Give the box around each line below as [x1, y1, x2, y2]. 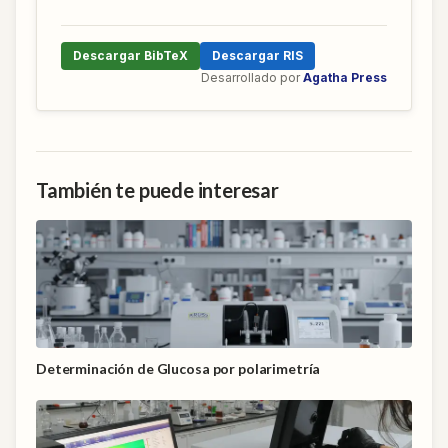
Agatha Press [303, 70, 387, 86]
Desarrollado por [201, 70, 300, 86]
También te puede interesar [36, 178, 279, 203]
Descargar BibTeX [73, 48, 188, 64]
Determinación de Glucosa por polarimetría [36, 360, 321, 378]
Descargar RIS [212, 48, 303, 64]
